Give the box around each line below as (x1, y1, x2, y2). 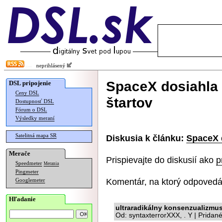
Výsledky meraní (15, 115, 55, 121)
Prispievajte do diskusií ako (106, 155, 216, 165)
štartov (106, 95, 153, 111)
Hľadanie (9, 195, 36, 203)
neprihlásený (32, 63, 67, 68)
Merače (9, 150, 30, 157)
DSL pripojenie (9, 79, 51, 87)
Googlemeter (15, 177, 45, 183)
